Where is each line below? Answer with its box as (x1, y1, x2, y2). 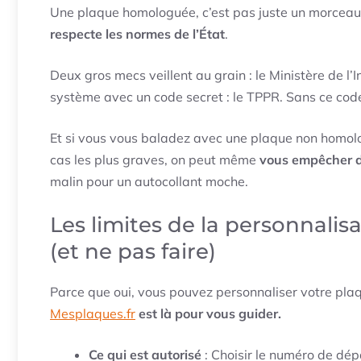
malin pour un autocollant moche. (50, 172, 248, 189)
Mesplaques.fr (50, 305, 135, 322)
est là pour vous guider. (139, 305, 281, 322)
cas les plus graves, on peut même (50, 151, 259, 168)
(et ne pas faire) (50, 238, 216, 264)
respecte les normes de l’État (50, 25, 225, 42)
